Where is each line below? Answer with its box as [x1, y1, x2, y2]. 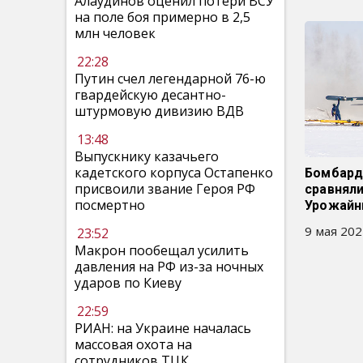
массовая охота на [75, 335, 192, 353]
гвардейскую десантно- [75, 86, 226, 104]
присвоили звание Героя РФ [75, 180, 255, 198]
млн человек [75, 24, 156, 42]
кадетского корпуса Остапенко [75, 164, 273, 181]
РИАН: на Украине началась [75, 319, 251, 337]
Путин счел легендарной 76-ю [75, 70, 266, 88]
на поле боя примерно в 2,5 [75, 8, 250, 26]
